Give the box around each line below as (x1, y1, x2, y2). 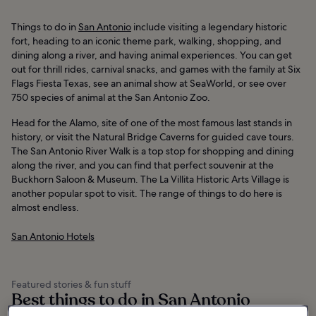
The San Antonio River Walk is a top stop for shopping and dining (11, 144, 294, 157)
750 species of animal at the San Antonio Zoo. (11, 90, 210, 104)
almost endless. (11, 200, 79, 214)
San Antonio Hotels (11, 229, 95, 243)
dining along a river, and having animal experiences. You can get (11, 48, 292, 61)
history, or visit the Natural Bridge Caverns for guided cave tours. (11, 130, 294, 143)
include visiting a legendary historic (131, 20, 287, 33)
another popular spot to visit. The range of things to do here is (11, 186, 282, 200)
